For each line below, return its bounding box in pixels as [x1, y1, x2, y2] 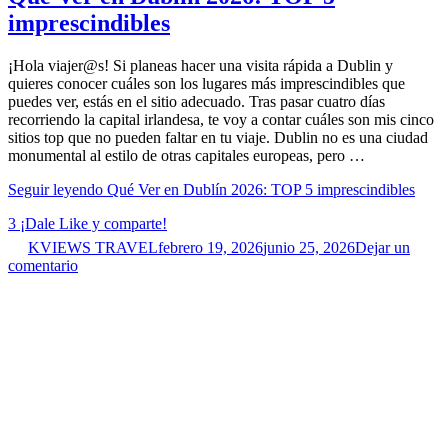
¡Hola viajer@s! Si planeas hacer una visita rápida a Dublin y [8, 57, 393, 75]
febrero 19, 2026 [158, 239, 263, 257]
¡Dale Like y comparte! [20, 215, 167, 233]
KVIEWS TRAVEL [28, 239, 158, 257]
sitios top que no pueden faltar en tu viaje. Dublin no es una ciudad [8, 129, 428, 147]
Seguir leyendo [8, 181, 107, 199]
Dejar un [355, 239, 410, 257]
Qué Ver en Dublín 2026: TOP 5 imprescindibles [107, 181, 415, 199]
